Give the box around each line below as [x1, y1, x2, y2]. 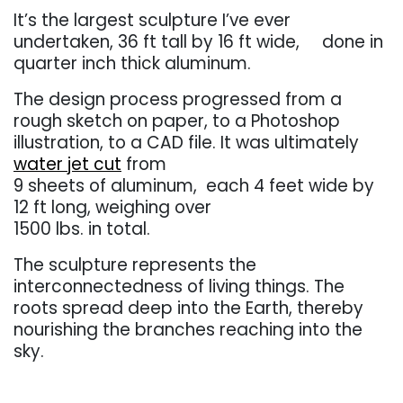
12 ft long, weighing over [13, 195, 211, 220]
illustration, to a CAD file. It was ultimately [13, 130, 359, 156]
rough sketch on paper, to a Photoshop [13, 109, 340, 134]
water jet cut [13, 152, 121, 177]
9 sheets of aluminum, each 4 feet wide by [13, 174, 374, 199]
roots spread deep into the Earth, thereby [13, 296, 363, 321]
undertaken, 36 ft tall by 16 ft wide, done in [13, 30, 383, 55]
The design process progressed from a [13, 87, 342, 112]
